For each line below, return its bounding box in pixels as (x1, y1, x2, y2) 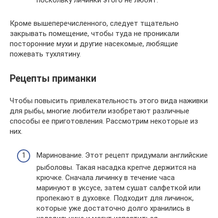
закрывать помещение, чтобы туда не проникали (10, 29, 179, 38)
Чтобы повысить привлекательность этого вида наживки (10, 96, 208, 105)
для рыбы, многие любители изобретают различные (10, 107, 189, 115)
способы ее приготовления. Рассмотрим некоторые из (10, 117, 198, 126)
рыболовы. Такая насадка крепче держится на (36, 163, 196, 172)
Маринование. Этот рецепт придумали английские (36, 150, 208, 160)
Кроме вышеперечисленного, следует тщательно (10, 18, 179, 28)
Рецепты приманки (10, 73, 96, 84)
